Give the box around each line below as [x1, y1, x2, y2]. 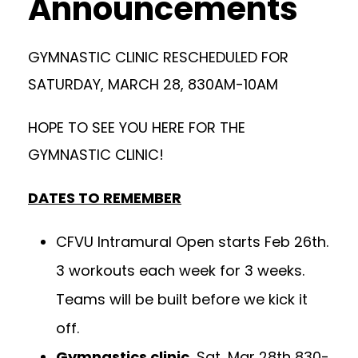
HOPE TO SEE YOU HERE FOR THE [28, 117, 245, 137]
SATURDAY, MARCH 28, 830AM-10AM [28, 74, 278, 94]
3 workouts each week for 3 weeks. [56, 261, 304, 280]
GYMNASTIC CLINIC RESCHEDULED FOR [28, 47, 288, 67]
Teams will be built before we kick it [56, 289, 308, 309]
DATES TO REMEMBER [28, 188, 181, 208]
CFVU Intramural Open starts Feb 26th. [56, 232, 328, 252]
